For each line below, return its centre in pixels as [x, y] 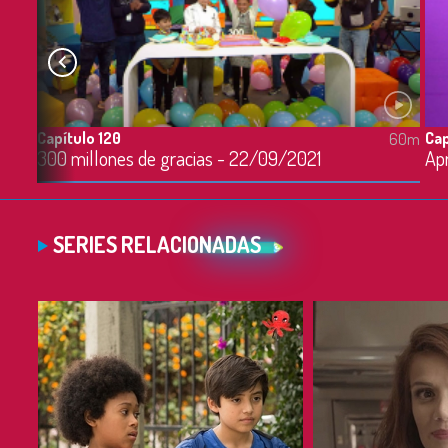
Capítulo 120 [79, 137]
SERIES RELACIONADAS [157, 244]
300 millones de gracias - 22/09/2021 [179, 157]
